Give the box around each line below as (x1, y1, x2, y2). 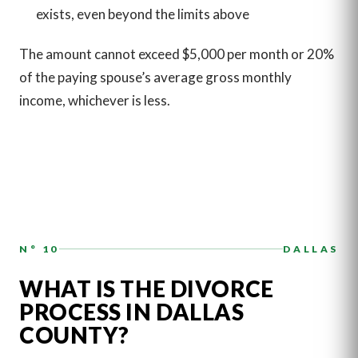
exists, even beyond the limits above (35, 5, 249, 22)
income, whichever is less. (19, 91, 170, 109)
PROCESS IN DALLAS (19, 297, 245, 325)
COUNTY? (19, 320, 129, 348)
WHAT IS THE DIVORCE (19, 274, 274, 302)
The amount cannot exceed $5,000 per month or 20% (19, 45, 334, 62)
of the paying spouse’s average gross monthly (19, 68, 292, 86)
